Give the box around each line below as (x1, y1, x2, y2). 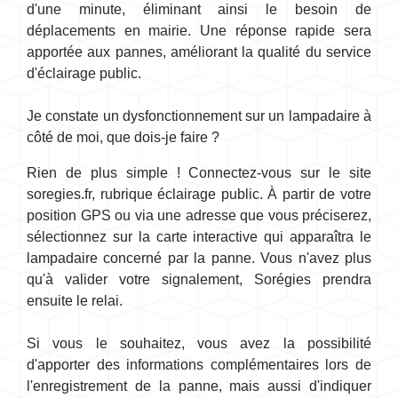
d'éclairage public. (27, 66, 141, 82)
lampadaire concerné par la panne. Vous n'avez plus (27, 251, 371, 267)
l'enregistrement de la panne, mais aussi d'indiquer (27, 378, 371, 394)
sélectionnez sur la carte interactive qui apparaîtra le (27, 229, 371, 245)
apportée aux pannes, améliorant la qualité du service (27, 44, 371, 60)
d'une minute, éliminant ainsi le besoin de (27, 2, 371, 18)
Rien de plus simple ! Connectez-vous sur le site (27, 165, 371, 181)
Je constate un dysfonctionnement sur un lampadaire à (27, 108, 371, 124)
